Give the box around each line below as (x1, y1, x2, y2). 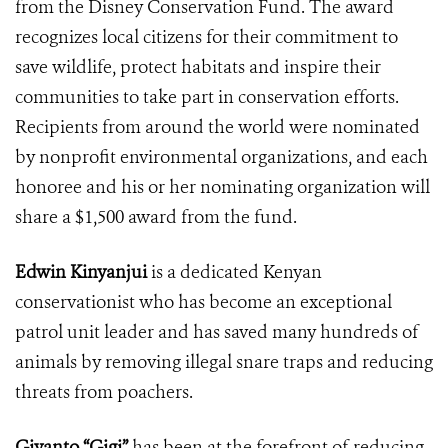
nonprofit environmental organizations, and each (35, 145, 428, 170)
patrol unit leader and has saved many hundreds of (15, 320, 419, 345)
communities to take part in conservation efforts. (15, 85, 399, 110)
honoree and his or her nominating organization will (15, 175, 430, 200)
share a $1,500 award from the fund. (15, 205, 297, 230)
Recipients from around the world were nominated (15, 115, 420, 140)
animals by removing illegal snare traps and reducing (15, 350, 433, 375)
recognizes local (15, 25, 143, 50)
